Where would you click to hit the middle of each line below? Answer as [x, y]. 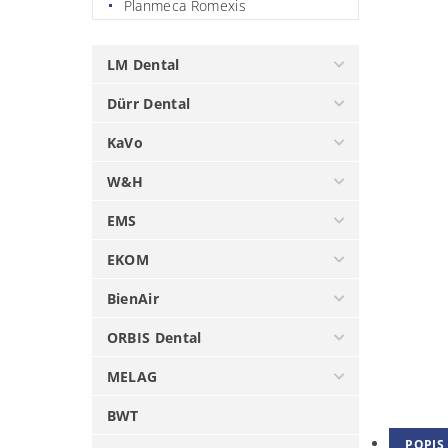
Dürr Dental [148, 103]
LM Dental [143, 64]
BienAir [133, 298]
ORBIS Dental [154, 337]
